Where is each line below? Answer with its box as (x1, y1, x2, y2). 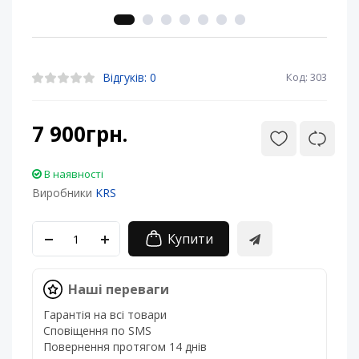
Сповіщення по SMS (43, 323, 151, 339)
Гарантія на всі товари (43, 307, 167, 323)
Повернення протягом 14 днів (43, 339, 207, 355)
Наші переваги (68, 280, 169, 299)
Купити (167, 229, 213, 248)
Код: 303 (286, 70, 327, 85)
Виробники (32, 185, 95, 201)
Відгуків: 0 (103, 69, 156, 85)
